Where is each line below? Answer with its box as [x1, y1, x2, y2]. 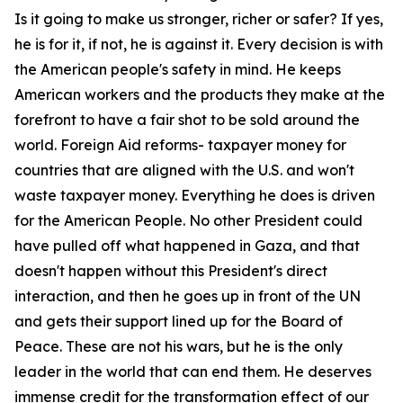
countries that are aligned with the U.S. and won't [14, 161, 354, 179]
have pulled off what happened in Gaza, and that [14, 237, 360, 255]
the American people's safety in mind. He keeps [14, 60, 341, 78]
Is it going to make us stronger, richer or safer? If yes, [14, 10, 383, 28]
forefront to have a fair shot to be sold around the [14, 111, 360, 129]
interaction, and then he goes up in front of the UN [14, 287, 361, 305]
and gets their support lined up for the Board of [14, 312, 343, 330]
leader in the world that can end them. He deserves [14, 363, 372, 381]
